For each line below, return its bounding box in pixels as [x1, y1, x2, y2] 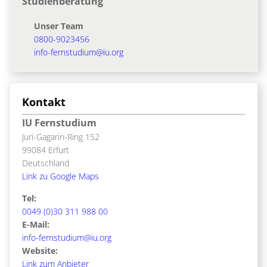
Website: [22, 244, 58, 256]
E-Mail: [22, 218, 49, 230]
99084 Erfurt [22, 144, 69, 156]
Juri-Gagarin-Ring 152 [22, 131, 100, 142]
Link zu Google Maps [22, 170, 99, 182]
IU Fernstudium [22, 116, 97, 129]
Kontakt [22, 94, 66, 109]
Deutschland [22, 157, 69, 169]
